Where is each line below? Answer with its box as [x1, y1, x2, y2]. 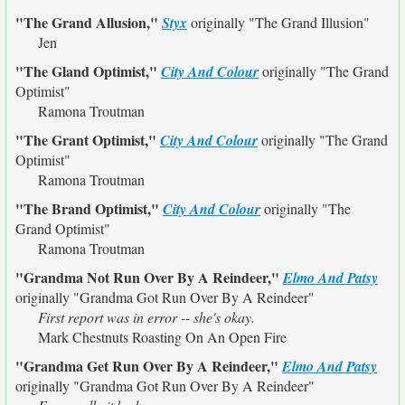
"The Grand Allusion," [15, 12, 162, 33]
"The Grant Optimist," [15, 129, 160, 150]
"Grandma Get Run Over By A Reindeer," [15, 355, 282, 376]
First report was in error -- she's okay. [38, 307, 255, 326]
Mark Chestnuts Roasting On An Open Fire [38, 327, 287, 346]
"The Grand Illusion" [249, 13, 370, 32]
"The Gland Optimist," [15, 61, 161, 81]
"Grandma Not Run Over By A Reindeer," [15, 267, 283, 287]
